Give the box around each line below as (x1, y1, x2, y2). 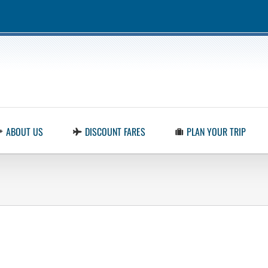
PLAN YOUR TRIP (187, 124, 246, 139)
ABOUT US (5, 124, 43, 139)
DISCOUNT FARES (85, 124, 146, 139)
